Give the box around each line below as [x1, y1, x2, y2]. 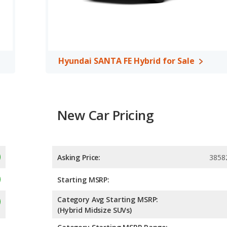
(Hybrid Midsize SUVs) [57, 205, 132, 215]
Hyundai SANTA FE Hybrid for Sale [58, 55, 195, 66]
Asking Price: [57, 153, 101, 163]
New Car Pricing [57, 106, 154, 124]
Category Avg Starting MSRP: [57, 195, 159, 205]
